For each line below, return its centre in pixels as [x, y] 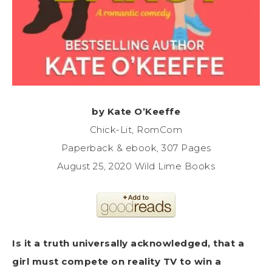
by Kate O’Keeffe [136, 111]
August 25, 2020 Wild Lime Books [136, 166]
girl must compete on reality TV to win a [117, 261]
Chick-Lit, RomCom [136, 129]
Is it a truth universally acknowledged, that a [128, 243]
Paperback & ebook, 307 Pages [136, 148]
